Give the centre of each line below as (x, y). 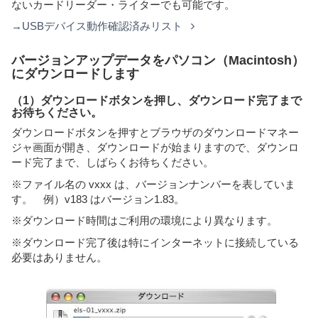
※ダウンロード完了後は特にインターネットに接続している (155, 242)
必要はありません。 (59, 257)
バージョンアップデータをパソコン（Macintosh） (158, 60)
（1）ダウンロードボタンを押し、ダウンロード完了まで (157, 100)
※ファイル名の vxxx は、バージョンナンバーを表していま (153, 184)
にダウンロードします (75, 73)
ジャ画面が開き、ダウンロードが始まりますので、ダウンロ (155, 148)
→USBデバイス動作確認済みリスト (98, 26)
